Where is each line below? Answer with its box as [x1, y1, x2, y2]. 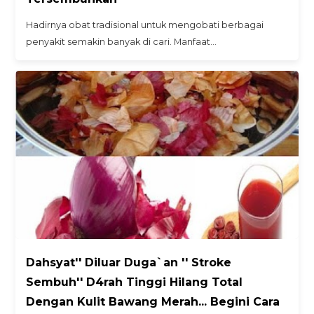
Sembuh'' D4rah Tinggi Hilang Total [26, 275, 243, 289]
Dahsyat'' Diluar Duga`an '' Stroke [26, 255, 232, 269]
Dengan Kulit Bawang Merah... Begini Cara [26, 294, 280, 308]
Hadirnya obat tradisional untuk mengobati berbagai [26, 19, 264, 30]
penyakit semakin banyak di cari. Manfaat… [26, 36, 217, 47]
